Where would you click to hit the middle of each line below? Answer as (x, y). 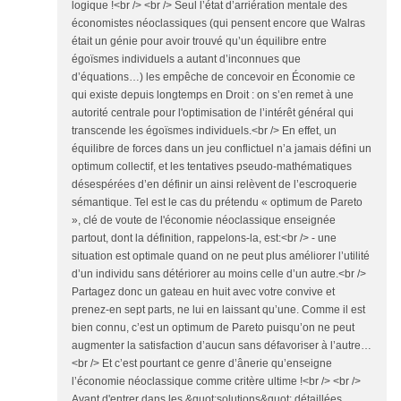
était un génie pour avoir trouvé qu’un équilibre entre (199, 41)
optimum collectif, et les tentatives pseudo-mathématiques (212, 166)
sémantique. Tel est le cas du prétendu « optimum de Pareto (217, 202)
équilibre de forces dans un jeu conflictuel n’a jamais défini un (222, 149)
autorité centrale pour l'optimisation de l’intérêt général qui (213, 113)
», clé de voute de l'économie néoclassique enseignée (204, 220)
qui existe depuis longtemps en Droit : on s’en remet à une (213, 95)
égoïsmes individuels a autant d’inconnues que (186, 59)
